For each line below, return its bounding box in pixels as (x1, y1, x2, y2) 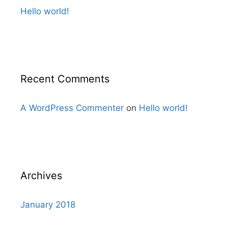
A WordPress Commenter (20, 103, 124, 113)
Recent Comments (20, 73, 109, 85)
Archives (20, 169, 62, 182)
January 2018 (20, 199, 75, 210)
